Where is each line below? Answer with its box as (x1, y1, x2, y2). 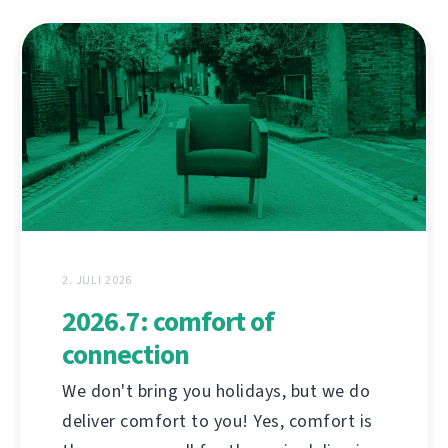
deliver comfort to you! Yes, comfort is (62, 409, 373, 434)
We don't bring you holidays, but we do (62, 379, 370, 404)
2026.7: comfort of (62, 303, 274, 341)
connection (62, 336, 189, 374)
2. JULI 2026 (62, 272, 133, 289)
